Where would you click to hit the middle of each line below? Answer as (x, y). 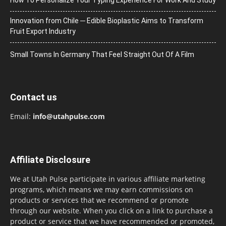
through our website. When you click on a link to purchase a (111, 210)
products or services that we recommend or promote (99, 200)
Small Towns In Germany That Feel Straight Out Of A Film (102, 54)
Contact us (34, 97)
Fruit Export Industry (43, 31)
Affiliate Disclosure (50, 159)
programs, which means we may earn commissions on (102, 189)
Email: (21, 116)
